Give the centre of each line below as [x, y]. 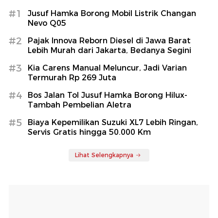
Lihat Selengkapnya [104, 155]
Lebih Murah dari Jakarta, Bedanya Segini [109, 50]
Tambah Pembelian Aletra [80, 105]
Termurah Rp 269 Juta [72, 77]
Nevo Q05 [47, 23]
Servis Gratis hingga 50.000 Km [89, 132]
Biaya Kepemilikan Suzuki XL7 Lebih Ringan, [113, 122]
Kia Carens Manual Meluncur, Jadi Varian [107, 68]
